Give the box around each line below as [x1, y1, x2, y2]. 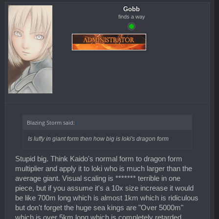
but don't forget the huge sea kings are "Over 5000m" [15, 204, 183, 212]
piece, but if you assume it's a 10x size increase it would [15, 184, 194, 193]
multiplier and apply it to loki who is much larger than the [15, 165, 192, 173]
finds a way [118, 13, 145, 20]
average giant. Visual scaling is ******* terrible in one [15, 175, 180, 183]
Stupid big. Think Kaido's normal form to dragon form [15, 155, 182, 163]
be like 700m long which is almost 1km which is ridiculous [15, 194, 198, 202]
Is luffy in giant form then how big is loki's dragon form [27, 135, 169, 143]
